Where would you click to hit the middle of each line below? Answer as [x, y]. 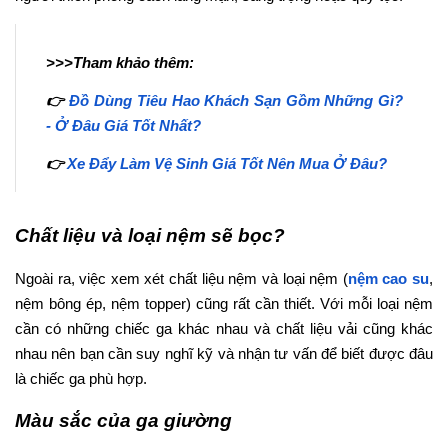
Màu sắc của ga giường [123, 420]
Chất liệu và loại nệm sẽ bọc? [150, 235]
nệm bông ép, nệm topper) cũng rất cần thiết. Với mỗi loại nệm [224, 303]
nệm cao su [388, 278]
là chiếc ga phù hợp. [83, 378]
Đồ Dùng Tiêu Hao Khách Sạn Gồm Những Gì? [236, 100]
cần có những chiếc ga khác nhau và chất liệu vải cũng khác [224, 328]
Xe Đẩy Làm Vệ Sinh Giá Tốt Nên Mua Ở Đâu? [227, 163]
